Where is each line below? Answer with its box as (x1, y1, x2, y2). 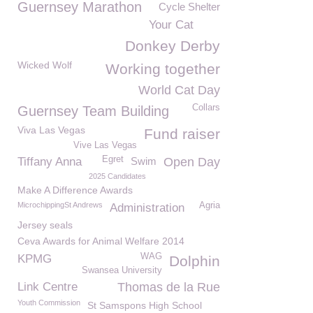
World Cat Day (138, 83, 220, 97)
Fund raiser (144, 126, 220, 142)
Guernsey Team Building (17, 103, 169, 119)
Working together (105, 61, 220, 77)
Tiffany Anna (17, 155, 82, 168)
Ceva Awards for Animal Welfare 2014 (17, 235, 184, 247)
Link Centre (17, 280, 78, 293)
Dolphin (169, 253, 220, 269)
